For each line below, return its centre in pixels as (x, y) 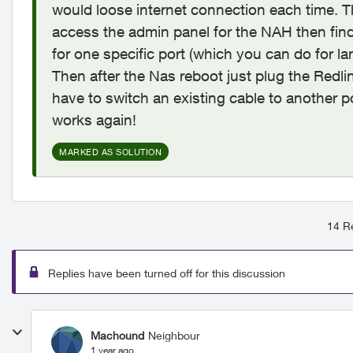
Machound (117, 335)
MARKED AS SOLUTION (110, 152)
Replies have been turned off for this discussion (167, 273)
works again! (94, 120)
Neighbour (174, 335)
